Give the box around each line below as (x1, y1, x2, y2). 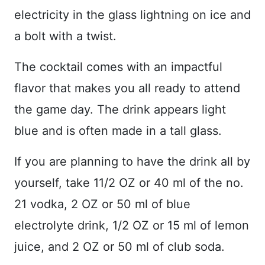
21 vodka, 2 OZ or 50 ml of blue (14, 196, 190, 211)
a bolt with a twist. (14, 28, 117, 43)
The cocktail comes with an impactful (14, 59, 222, 74)
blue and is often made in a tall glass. (14, 123, 222, 138)
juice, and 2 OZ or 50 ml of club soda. (14, 239, 225, 254)
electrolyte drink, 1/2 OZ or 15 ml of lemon (14, 218, 249, 232)
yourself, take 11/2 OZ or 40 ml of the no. (14, 175, 244, 190)
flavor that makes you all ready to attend (14, 80, 240, 95)
